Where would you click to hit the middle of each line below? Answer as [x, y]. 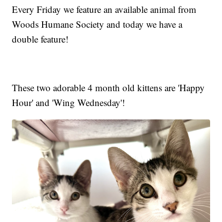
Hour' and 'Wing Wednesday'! [69, 103]
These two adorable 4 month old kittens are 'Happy [109, 88]
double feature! [40, 39]
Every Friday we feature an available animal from [104, 9]
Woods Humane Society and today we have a [97, 24]
